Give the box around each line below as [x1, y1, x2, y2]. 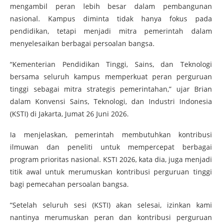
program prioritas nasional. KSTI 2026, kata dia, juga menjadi [10, 154, 212, 164]
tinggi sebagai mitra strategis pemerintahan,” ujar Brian [10, 84, 212, 94]
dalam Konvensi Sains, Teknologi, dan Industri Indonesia [10, 96, 212, 106]
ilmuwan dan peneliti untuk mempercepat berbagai [10, 142, 212, 152]
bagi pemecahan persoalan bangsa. [10, 179, 129, 189]
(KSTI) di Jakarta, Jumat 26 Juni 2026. [10, 109, 129, 118]
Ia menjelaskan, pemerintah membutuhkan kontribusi [10, 129, 212, 139]
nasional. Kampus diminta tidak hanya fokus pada [10, 13, 212, 23]
